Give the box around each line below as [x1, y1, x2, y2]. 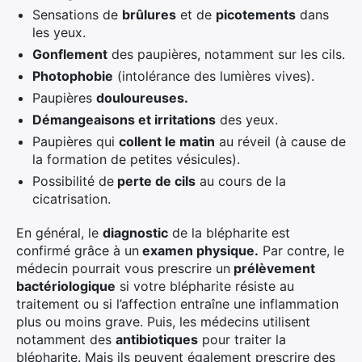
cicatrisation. [32, 191, 111, 207]
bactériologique [16, 278, 116, 294]
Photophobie [32, 68, 113, 84]
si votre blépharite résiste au [116, 278, 294, 294]
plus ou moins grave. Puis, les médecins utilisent [16, 314, 310, 330]
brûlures [122, 6, 176, 23]
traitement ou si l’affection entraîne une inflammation [16, 296, 339, 312]
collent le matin [119, 133, 215, 149]
